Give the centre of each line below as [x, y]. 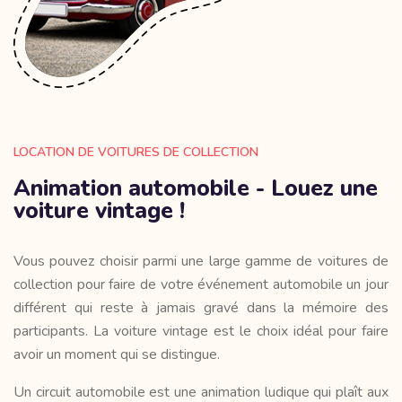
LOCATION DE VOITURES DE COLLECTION [136, 153]
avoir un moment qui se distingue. [117, 355]
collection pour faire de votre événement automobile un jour [201, 285]
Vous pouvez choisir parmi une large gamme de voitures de [201, 262]
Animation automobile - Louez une [196, 189]
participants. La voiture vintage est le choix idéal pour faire [201, 332]
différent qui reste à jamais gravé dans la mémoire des [201, 308]
